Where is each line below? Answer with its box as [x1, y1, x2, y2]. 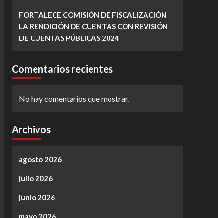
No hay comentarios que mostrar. [18, 94, 129, 104]
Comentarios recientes [11, 63, 113, 75]
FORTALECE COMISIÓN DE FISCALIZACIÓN [18, 10, 166, 19]
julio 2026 [18, 174, 53, 183]
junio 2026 [18, 193, 55, 202]
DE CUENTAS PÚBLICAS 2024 [18, 34, 119, 43]
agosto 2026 [18, 155, 62, 164]
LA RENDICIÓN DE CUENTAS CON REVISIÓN [18, 22, 168, 31]
